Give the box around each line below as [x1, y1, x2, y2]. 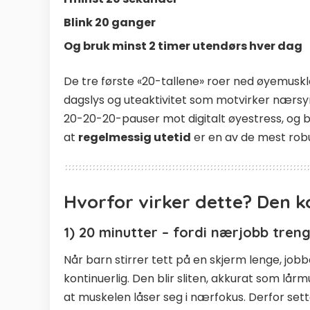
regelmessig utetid [78, 129, 191, 146]
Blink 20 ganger [64, 15, 156, 31]
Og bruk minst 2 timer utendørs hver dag [64, 38, 302, 55]
